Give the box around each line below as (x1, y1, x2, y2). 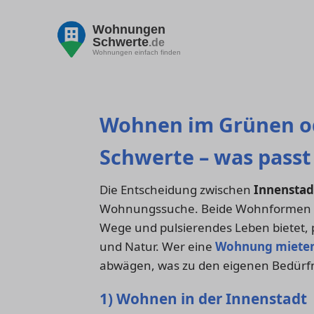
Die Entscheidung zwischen (100, 182, 254, 198)
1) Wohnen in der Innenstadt (100, 288, 307, 308)
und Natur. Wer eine (100, 238, 215, 255)
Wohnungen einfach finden (93, 48, 181, 56)
